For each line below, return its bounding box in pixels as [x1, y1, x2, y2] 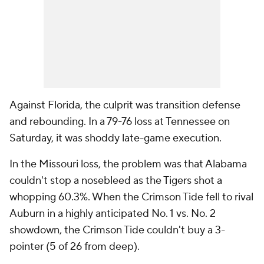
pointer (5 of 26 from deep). [9, 240, 140, 254]
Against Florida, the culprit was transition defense [9, 98, 240, 113]
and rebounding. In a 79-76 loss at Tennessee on [9, 115, 230, 129]
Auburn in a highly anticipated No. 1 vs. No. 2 [9, 207, 216, 221]
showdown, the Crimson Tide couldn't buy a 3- [9, 223, 225, 237]
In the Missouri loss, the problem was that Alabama [9, 157, 247, 171]
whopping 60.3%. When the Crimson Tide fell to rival [9, 190, 253, 204]
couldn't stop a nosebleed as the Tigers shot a [9, 174, 222, 188]
